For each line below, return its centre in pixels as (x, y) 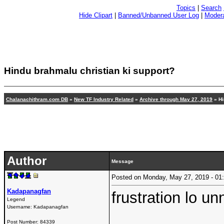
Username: (20, 206)
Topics (186, 8)
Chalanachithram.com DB (37, 99)
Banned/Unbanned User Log (158, 15)
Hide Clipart (96, 15)
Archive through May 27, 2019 (176, 99)
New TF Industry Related (104, 99)
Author (27, 160)
